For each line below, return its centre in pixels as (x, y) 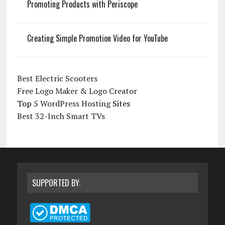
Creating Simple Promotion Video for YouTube (97, 38)
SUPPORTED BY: (56, 183)
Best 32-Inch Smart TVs (61, 116)
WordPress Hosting (75, 104)
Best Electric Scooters (57, 79)
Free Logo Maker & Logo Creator (77, 91)
